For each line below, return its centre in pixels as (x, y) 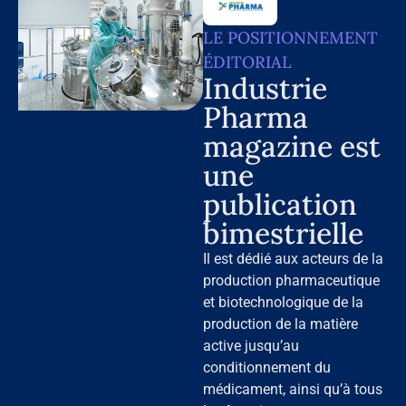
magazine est (292, 146)
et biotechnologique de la (283, 302)
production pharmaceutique (291, 280)
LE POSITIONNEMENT (290, 37)
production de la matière (280, 324)
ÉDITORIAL (247, 62)
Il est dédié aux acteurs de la (293, 258)
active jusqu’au (251, 345)
